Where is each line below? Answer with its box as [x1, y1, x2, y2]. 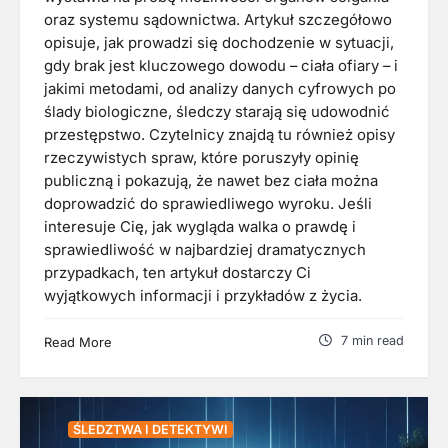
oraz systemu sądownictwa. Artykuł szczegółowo [44, 11, 392, 29]
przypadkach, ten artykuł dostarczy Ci [44, 264, 311, 282]
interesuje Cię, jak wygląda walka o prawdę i [44, 218, 356, 236]
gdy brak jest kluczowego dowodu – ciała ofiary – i [44, 57, 398, 75]
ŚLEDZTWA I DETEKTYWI [73, 422, 228, 437]
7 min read [341, 333, 404, 348]
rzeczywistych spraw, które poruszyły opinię [44, 149, 359, 167]
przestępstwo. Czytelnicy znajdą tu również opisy [44, 126, 395, 144]
